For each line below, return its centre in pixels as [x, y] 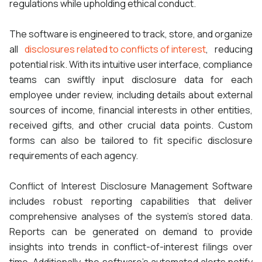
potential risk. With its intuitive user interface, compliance [131, 65]
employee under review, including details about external [131, 95]
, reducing [229, 49]
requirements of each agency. [74, 156]
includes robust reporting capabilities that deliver [131, 201]
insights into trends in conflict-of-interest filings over [131, 247]
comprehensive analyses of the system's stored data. [131, 217]
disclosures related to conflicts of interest [115, 49]
